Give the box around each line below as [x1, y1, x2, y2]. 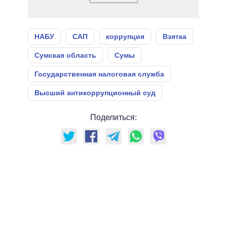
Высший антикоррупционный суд [34, 88, 156, 97]
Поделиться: [90, 112, 137, 122]
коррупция [106, 32, 144, 41]
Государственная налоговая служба [34, 69, 164, 78]
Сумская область [34, 51, 96, 59]
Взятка [163, 32, 186, 41]
